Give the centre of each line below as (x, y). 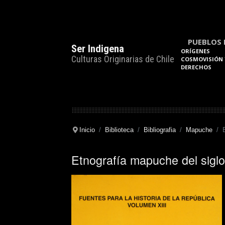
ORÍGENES (195, 51)
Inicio (87, 130)
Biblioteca (119, 130)
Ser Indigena (98, 48)
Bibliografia (159, 130)
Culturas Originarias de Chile (123, 59)
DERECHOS (196, 67)
